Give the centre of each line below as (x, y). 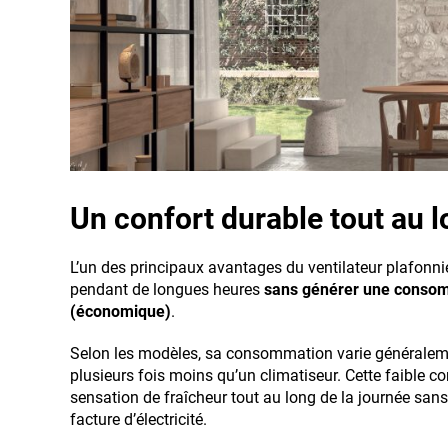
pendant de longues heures (167, 289)
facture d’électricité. (138, 419)
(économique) (120, 311)
